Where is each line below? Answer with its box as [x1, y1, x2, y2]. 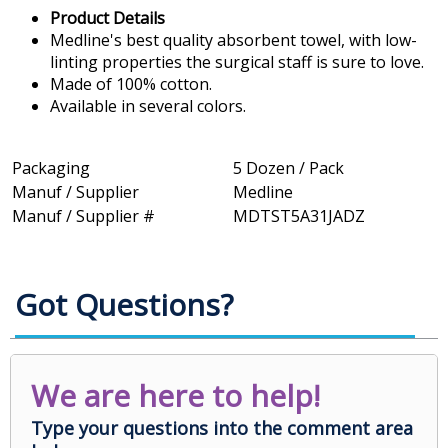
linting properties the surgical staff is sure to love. [50, 51, 424, 74]
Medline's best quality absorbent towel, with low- [50, 29, 417, 52]
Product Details [50, 7, 165, 30]
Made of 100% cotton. [50, 73, 212, 96]
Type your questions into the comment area [31, 416, 413, 441]
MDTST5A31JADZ [233, 205, 365, 228]
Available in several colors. [50, 95, 246, 118]
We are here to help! [31, 375, 320, 417]
